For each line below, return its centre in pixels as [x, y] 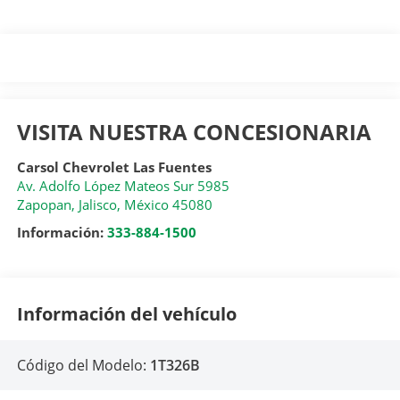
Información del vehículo [126, 313]
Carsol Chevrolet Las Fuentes [114, 167]
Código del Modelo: [83, 366]
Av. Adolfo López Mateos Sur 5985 [123, 186]
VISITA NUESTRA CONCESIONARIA [194, 132]
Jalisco [97, 205]
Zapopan [44, 205]
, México [142, 205]
